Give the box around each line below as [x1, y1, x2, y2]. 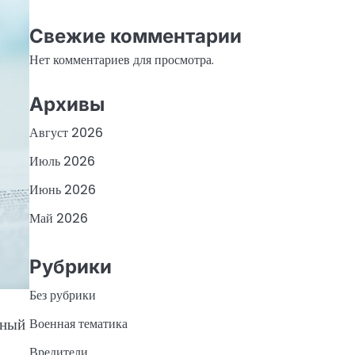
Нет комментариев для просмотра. [29, 51, 214, 70]
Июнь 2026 [29, 180, 96, 199]
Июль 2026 [29, 151, 95, 170]
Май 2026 [29, 208, 88, 227]
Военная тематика [29, 315, 128, 334]
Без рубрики [29, 286, 96, 305]
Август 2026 [29, 123, 103, 142]
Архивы [29, 92, 105, 116]
